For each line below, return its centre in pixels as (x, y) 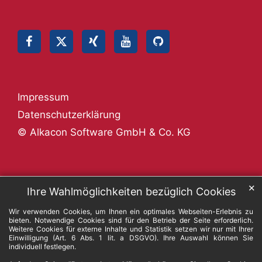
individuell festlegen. (42, 246)
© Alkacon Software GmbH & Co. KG (104, 132)
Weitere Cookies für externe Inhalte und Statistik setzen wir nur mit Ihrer (131, 229)
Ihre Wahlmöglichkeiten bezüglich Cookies (131, 191)
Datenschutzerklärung (69, 115)
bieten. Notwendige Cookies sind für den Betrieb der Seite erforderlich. (131, 220)
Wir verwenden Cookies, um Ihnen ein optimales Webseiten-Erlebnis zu (131, 211)
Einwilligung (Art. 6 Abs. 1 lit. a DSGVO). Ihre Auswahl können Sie (131, 237)
